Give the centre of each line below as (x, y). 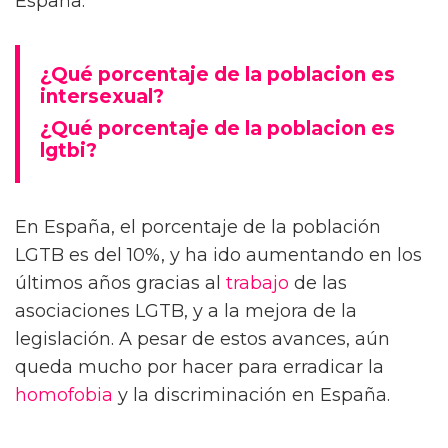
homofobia (64, 394)
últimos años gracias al (120, 282)
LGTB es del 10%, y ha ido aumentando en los (218, 254)
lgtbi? (68, 150)
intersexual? (102, 96)
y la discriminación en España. (251, 394)
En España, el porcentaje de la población (198, 226)
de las (318, 282)
